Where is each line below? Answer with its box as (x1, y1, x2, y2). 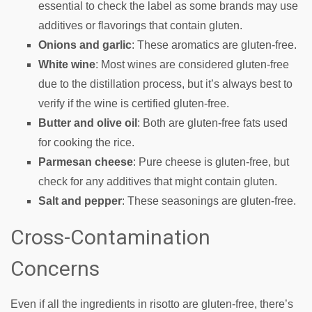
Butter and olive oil (38, 117, 137, 129)
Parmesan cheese (38, 156, 133, 168)
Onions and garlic (38, 39, 132, 51)
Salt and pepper (38, 195, 122, 207)
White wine (38, 58, 95, 70)
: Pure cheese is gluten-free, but (133, 156, 289, 168)
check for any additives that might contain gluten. (38, 175, 277, 187)
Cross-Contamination (10, 225, 210, 249)
